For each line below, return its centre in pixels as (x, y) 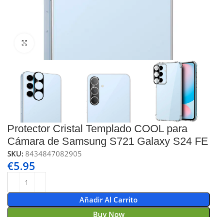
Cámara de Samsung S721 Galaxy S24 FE (108, 141)
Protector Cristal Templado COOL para (98, 129)
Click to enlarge (60, 43)
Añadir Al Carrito (108, 200)
